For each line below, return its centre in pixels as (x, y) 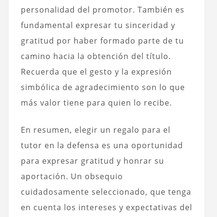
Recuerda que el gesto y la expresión (96, 71)
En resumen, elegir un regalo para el (95, 130)
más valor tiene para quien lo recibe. (96, 102)
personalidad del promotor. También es (102, 9)
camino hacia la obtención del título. (96, 56)
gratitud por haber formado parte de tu (102, 40)
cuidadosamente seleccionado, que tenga (106, 192)
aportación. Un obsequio (72, 176)
